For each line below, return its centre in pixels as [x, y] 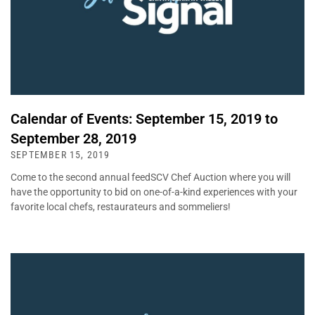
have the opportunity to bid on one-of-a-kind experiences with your [154, 192]
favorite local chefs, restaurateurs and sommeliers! [121, 207]
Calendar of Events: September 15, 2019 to [144, 119]
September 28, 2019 [73, 139]
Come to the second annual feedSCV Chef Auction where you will [150, 178]
